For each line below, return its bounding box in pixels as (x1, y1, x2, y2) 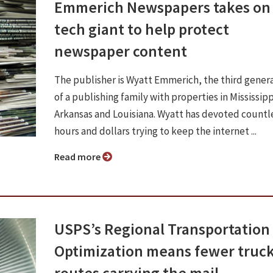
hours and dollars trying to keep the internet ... (54, 124, 257, 138)
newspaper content (54, 41, 187, 61)
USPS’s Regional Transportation (54, 219, 270, 239)
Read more (60, 150, 102, 163)
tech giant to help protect (54, 19, 229, 39)
